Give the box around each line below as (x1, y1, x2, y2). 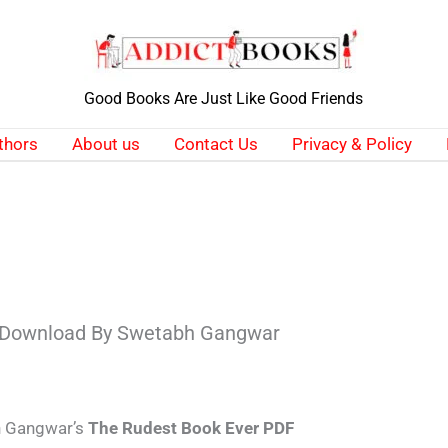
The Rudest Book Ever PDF (88, 417, 295, 438)
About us (71, 134, 140, 154)
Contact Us (173, 134, 258, 154)
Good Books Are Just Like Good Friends (84, 89, 363, 108)
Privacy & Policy (291, 134, 412, 154)
